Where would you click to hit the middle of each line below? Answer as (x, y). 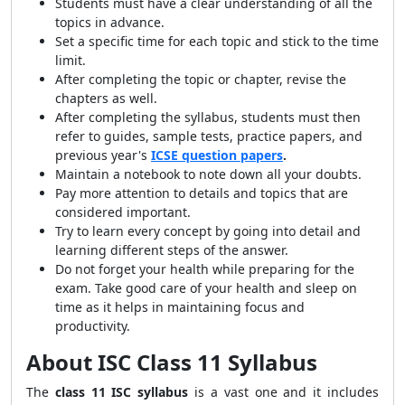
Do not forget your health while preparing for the (205, 269)
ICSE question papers (217, 155)
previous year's (103, 155)
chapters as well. (106, 98)
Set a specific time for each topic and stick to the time (217, 41)
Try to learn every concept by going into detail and (208, 231)
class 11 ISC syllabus (125, 392)
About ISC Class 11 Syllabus (180, 362)
